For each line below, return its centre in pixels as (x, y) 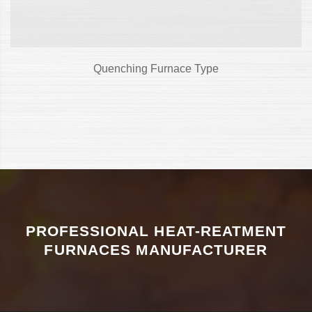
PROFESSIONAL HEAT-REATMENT (156, 231)
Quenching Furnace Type (156, 69)
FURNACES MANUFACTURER (156, 250)
